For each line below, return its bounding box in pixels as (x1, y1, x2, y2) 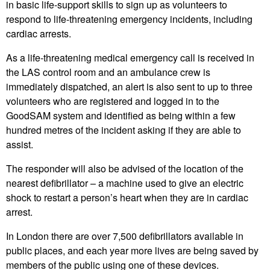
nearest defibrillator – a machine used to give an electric (6, 175, 243, 190)
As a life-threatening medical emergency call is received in (6, 50, 254, 64)
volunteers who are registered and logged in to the (6, 93, 219, 108)
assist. (6, 137, 33, 151)
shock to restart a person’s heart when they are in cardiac (6, 190, 248, 204)
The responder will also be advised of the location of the (6, 161, 243, 175)
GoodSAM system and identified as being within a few (6, 108, 236, 122)
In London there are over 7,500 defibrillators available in (6, 228, 243, 243)
